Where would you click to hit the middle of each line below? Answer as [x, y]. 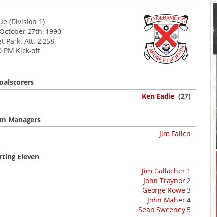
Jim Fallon [175, 133]
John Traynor [164, 180]
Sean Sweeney [162, 209]
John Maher [166, 200]
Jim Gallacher [163, 171]
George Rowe [164, 190]
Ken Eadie [158, 96]
